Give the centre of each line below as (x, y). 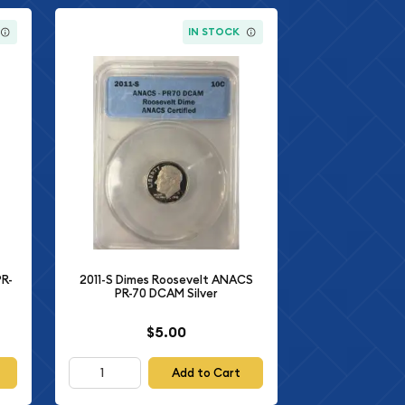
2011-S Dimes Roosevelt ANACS (166, 280)
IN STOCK (214, 32)
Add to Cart (206, 372)
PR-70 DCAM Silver (166, 294)
